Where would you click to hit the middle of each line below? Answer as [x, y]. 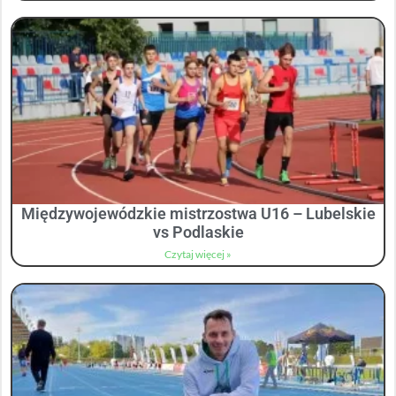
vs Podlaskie [198, 232]
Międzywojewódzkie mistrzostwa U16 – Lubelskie [198, 214]
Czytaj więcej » [198, 255]
